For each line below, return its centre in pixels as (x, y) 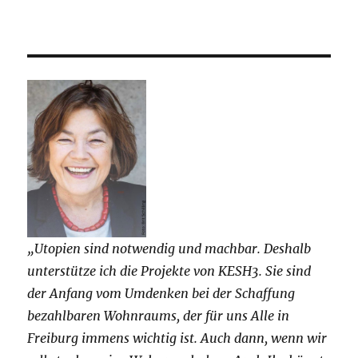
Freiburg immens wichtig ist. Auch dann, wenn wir (177, 338)
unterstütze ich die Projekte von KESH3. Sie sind (169, 270)
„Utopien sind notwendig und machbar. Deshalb (169, 248)
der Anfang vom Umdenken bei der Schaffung (161, 293)
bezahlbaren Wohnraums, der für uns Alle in (159, 315)
